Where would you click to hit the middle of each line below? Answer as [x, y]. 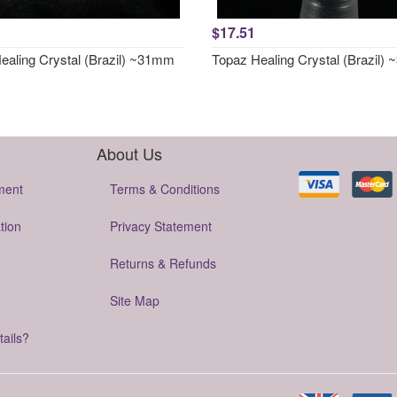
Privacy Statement [161, 226]
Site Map [135, 300]
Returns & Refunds [163, 263]
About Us [129, 153]
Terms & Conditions [165, 189]
